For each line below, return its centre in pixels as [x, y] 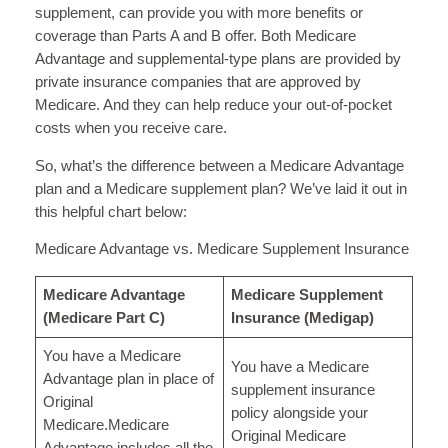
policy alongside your [300, 412]
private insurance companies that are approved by [197, 82]
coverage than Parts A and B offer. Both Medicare [195, 36]
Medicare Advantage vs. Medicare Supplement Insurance [221, 249]
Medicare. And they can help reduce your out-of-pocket [213, 105]
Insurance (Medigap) [303, 317]
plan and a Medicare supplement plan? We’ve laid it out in [220, 188]
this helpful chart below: [110, 211]
